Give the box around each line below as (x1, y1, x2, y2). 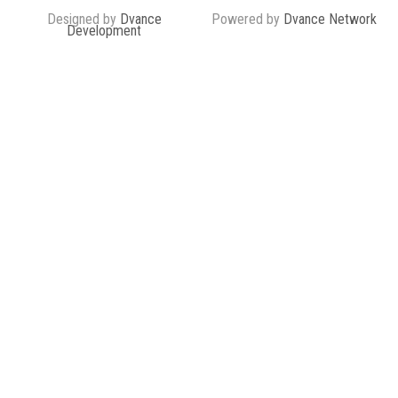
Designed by (46, 10, 120, 28)
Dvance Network (283, 10, 377, 28)
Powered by (211, 10, 283, 28)
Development (67, 21, 141, 39)
